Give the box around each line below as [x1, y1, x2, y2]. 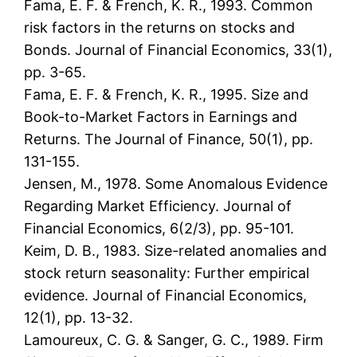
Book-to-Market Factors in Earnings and [24, 108, 298, 126]
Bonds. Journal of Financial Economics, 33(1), [24, 41, 333, 59]
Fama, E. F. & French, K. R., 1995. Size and [24, 86, 309, 104]
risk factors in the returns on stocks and [24, 19, 296, 37]
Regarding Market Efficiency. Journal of [24, 198, 292, 215]
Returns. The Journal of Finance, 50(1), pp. [24, 131, 314, 148]
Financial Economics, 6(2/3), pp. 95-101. [24, 220, 295, 237]
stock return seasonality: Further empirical [24, 265, 310, 282]
